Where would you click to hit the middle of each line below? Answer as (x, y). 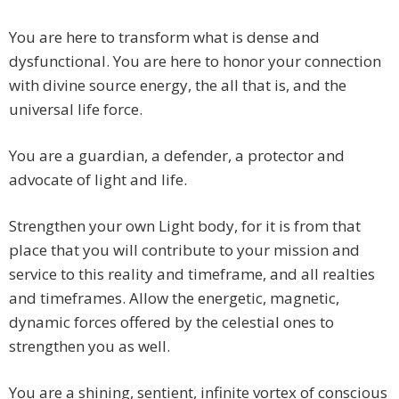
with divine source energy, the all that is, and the (178, 85)
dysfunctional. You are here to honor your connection (195, 61)
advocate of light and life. (98, 180)
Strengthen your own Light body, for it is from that (185, 226)
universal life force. (76, 110)
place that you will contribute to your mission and (184, 250)
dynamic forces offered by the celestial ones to (171, 322)
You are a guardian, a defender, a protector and (177, 156)
